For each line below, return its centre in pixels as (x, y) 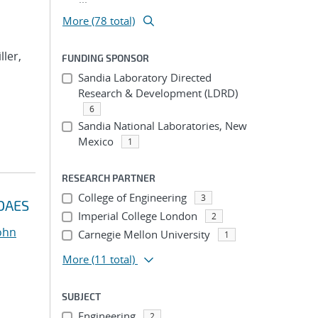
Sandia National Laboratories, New (162, 126)
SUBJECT (81, 296)
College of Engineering (132, 197)
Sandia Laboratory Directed (144, 77)
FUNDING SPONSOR (105, 58)
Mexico (95, 141)
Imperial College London (137, 216)
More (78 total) (99, 21)
